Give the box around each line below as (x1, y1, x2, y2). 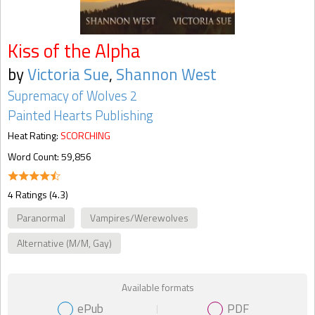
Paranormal (17, 210, 65, 225)
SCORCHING (60, 128, 110, 143)
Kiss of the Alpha (8, 37, 141, 65)
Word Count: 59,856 (8, 149, 91, 164)
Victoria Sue (27, 62, 109, 86)
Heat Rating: (8, 128, 60, 143)
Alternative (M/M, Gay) (17, 236, 112, 250)
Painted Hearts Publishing (8, 105, 153, 125)
